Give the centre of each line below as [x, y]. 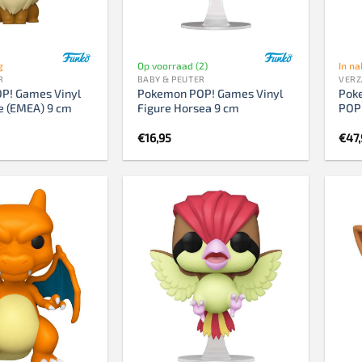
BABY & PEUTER [171, 78]
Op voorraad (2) [172, 65]
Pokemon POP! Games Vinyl [210, 93]
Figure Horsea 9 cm [188, 107]
